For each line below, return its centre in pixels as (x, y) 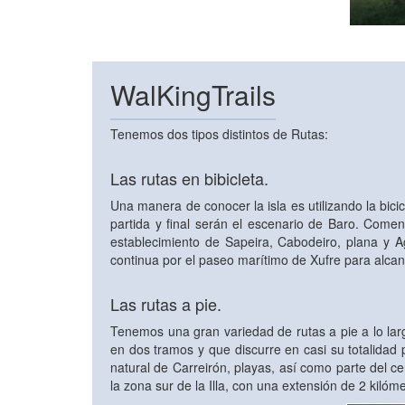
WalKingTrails (193, 94)
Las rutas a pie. (166, 303)
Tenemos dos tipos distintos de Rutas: (219, 133)
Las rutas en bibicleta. (189, 178)
